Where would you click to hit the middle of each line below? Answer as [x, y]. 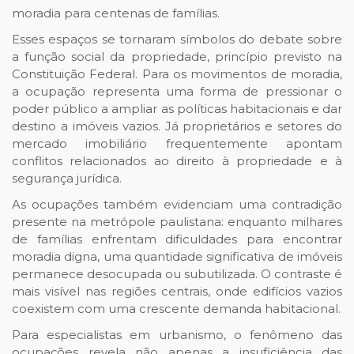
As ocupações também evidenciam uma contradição [177, 205]
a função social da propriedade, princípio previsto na [177, 57]
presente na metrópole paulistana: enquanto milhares [177, 222]
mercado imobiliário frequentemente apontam [177, 144]
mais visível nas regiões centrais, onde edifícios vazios [177, 292]
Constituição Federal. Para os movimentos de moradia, [177, 74]
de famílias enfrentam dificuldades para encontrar [177, 239]
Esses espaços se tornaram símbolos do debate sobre [177, 40]
